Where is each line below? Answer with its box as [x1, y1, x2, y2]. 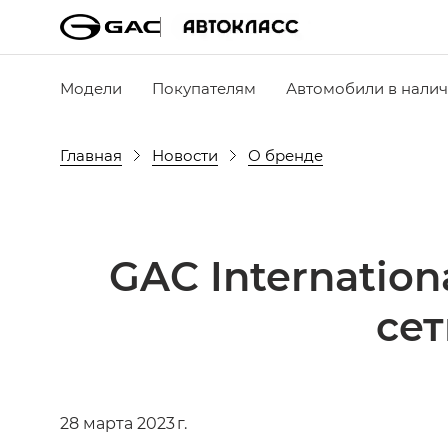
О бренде [248, 144, 323, 165]
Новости [152, 144, 218, 165]
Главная [60, 144, 122, 165]
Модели [60, 77, 122, 98]
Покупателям [152, 77, 256, 98]
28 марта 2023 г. [60, 412, 187, 433]
